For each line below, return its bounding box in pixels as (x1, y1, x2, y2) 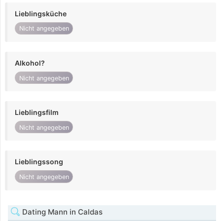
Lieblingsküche (15, 9, 67, 18)
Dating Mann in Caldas (20, 207, 103, 217)
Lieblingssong (15, 157, 63, 166)
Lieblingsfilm (15, 108, 59, 117)
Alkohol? (15, 58, 45, 67)
